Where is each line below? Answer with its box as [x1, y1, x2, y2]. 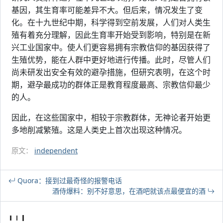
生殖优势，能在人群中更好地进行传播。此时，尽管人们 [11, 54, 211, 65]
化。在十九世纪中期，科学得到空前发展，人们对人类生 [11, 17, 211, 28]
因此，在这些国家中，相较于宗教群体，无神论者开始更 [11, 112, 211, 123]
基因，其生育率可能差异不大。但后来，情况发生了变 [11, 4, 203, 15]
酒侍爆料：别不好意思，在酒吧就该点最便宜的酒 [52, 186, 208, 196]
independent [34, 146, 78, 155]
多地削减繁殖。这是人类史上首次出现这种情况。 [11, 124, 187, 135]
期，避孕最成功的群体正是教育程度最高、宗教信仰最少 [11, 79, 211, 90]
